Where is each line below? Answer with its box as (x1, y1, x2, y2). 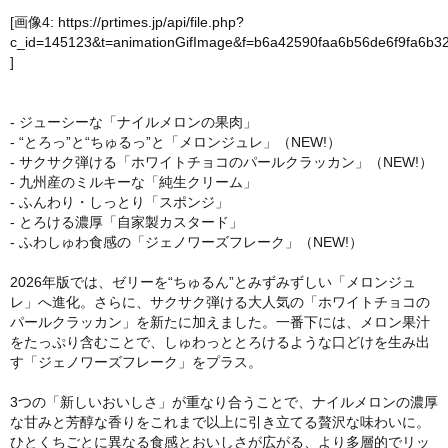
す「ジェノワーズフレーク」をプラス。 (10, 354, 262, 371)
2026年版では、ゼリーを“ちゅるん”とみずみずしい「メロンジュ (10, 274, 416, 291)
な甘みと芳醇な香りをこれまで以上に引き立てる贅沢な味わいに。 (10, 414, 430, 431)
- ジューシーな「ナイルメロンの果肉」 (10, 114, 257, 131)
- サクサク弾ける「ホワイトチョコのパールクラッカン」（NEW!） (10, 154, 433, 171)
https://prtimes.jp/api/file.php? (58, 14, 244, 31)
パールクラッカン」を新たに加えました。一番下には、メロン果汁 (10, 314, 430, 331)
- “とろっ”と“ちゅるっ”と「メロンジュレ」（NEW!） (10, 134, 341, 151)
